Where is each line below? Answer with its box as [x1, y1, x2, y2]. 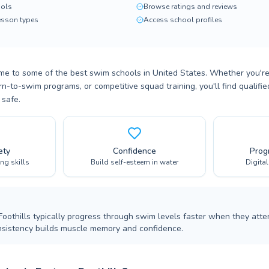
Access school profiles [144, 15, 222, 25]
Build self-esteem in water [90, 157, 178, 167]
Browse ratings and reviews [144, 2, 237, 11]
